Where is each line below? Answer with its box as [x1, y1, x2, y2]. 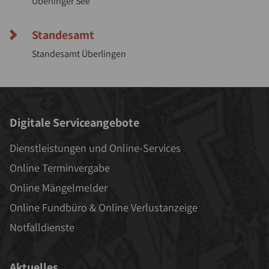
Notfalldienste [10, 220, 74, 235]
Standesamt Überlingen [32, 47, 126, 60]
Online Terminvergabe [10, 160, 110, 175]
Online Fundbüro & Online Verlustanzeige [10, 200, 198, 215]
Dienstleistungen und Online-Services [10, 141, 181, 156]
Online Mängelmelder [10, 180, 107, 195]
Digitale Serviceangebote [10, 115, 139, 131]
